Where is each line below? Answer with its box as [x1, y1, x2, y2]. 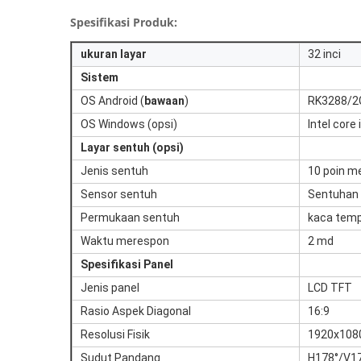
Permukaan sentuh [81, 211, 180, 224]
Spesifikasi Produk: [70, 15, 177, 30]
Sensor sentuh [81, 188, 157, 201]
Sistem [81, 71, 118, 84]
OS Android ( [81, 94, 144, 107]
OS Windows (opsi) [81, 118, 177, 131]
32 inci [308, 48, 341, 60]
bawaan [144, 94, 185, 107]
